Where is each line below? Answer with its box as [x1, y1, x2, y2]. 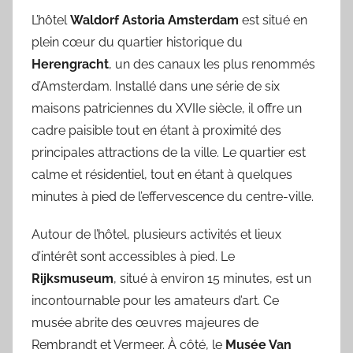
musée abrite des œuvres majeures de [32, 314, 258, 330]
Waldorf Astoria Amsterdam [70, 12, 239, 28]
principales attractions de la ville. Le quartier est [32, 144, 306, 160]
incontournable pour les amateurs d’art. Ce [32, 292, 279, 308]
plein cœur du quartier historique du [32, 34, 243, 50]
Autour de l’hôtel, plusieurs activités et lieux [32, 226, 281, 242]
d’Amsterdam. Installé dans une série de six [32, 78, 280, 94]
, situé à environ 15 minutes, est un [113, 270, 311, 286]
